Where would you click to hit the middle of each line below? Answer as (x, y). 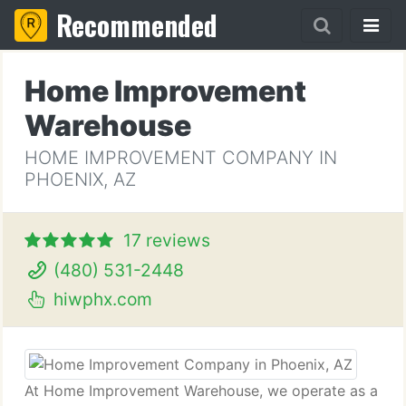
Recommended (137, 25)
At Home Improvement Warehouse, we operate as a (201, 391)
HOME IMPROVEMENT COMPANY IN (181, 158)
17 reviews (167, 240)
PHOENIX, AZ (80, 179)
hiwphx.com (100, 299)
